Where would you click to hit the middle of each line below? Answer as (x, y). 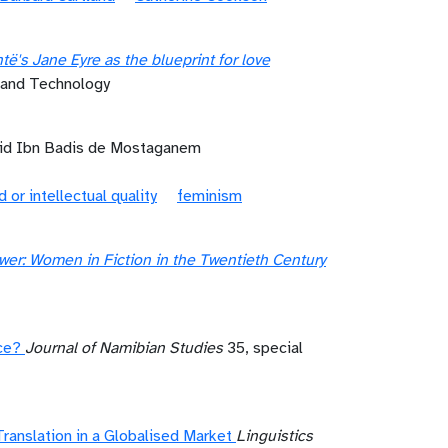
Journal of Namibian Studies (124, 348)
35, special (263, 348)
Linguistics (274, 436)
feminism (209, 196)
